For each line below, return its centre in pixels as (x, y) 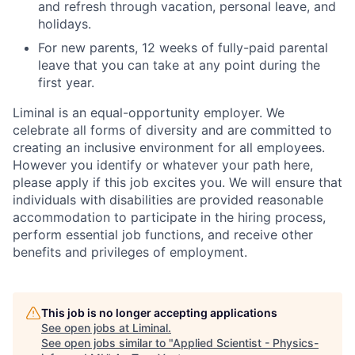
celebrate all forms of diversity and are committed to (172, 130)
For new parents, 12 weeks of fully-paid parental (183, 48)
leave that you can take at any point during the (179, 65)
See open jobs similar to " (107, 343)
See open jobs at (87, 328)
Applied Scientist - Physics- (246, 343)
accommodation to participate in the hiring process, (169, 218)
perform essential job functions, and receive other (163, 235)
